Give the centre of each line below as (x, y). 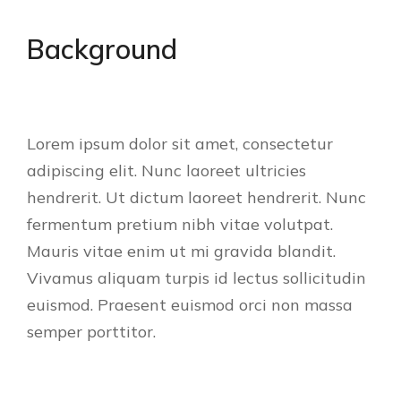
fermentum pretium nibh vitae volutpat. (180, 224)
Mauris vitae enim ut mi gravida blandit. (181, 251)
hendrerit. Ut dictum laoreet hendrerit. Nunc (196, 197)
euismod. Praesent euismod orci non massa (190, 305)
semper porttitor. (91, 332)
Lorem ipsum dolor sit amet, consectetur (180, 144)
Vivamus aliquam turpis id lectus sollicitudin (196, 278)
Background (102, 49)
